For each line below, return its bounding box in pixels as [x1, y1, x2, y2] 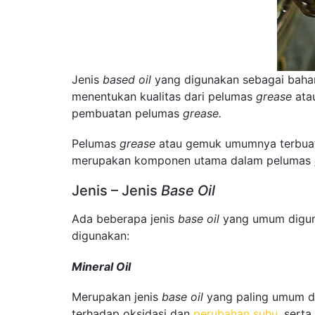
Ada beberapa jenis [72, 212, 178, 226]
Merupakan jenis [72, 289, 162, 304]
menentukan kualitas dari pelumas [72, 89, 256, 103]
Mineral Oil [72, 259, 131, 274]
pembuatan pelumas [72, 106, 183, 120]
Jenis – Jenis [72, 182, 157, 200]
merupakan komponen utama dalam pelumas [72, 153, 311, 168]
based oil [103, 72, 151, 86]
